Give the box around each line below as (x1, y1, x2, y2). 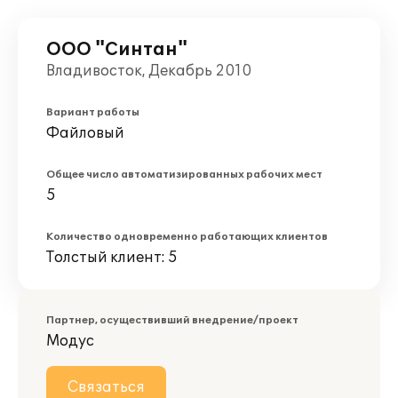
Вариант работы (46, 107, 139, 118)
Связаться (68, 378, 145, 396)
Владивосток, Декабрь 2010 (46, 62, 251, 80)
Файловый (46, 124, 124, 142)
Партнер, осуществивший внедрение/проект (46, 314, 298, 326)
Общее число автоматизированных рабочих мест (46, 169, 322, 180)
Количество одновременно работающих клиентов (46, 231, 328, 243)
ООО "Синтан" (46, 39, 187, 60)
